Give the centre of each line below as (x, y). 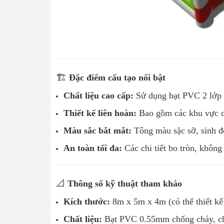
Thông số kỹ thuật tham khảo (123, 183)
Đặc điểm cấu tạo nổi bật (116, 77)
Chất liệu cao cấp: (98, 95)
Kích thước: (87, 201)
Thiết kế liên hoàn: (100, 113)
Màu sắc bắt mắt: (97, 130)
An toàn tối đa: (93, 148)
